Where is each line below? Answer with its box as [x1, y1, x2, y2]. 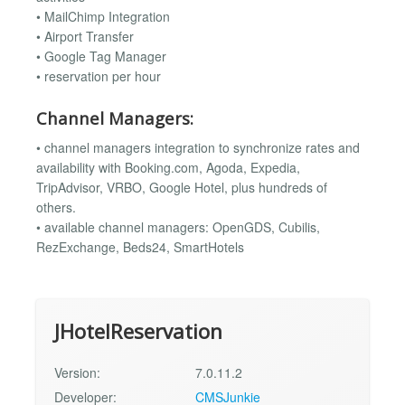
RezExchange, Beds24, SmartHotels [36, 238, 244, 257]
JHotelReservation [54, 316, 222, 345]
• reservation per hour [36, 67, 161, 86]
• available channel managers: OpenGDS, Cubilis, [36, 218, 320, 237]
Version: [54, 363, 100, 381]
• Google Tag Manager [36, 47, 166, 66]
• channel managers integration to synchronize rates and [36, 138, 360, 157]
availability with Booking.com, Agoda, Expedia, [36, 158, 300, 177]
